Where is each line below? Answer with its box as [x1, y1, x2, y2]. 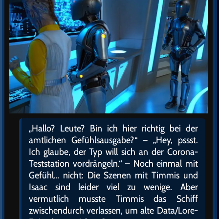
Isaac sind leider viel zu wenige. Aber [29, 181, 198, 193]
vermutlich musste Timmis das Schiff [29, 193, 198, 205]
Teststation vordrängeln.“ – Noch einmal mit [29, 157, 198, 170]
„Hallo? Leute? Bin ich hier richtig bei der [29, 122, 198, 134]
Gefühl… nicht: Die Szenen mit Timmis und [29, 169, 198, 181]
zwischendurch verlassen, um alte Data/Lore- [29, 204, 198, 217]
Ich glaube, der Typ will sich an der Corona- [29, 146, 198, 158]
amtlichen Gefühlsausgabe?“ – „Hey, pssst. [29, 134, 198, 146]
